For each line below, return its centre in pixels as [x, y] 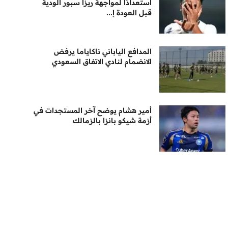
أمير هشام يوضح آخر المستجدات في [93, 110]
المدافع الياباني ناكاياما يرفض [103, 51]
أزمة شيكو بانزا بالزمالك [112, 121]
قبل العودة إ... [129, 13]
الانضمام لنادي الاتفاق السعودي [102, 62]
